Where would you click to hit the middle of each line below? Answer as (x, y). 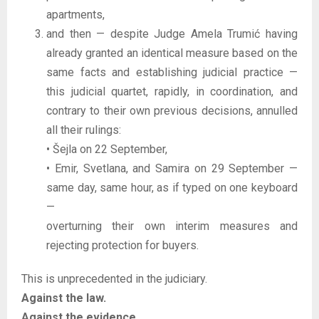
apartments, (75, 14)
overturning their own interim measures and (172, 226)
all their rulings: (84, 130)
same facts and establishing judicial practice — (172, 72)
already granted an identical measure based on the (172, 53)
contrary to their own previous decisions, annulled (172, 110)
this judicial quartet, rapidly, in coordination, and (172, 91)
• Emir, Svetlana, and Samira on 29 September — (172, 168)
